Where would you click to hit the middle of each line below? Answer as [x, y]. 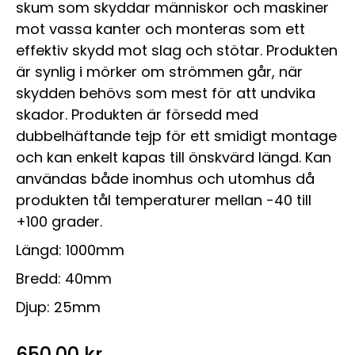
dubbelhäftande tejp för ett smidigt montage [176, 136]
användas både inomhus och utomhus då [165, 179]
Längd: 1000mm [70, 250]
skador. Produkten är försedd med [137, 115]
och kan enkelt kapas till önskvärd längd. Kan [174, 158]
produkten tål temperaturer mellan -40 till [164, 200]
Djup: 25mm [58, 307]
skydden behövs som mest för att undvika [166, 94]
